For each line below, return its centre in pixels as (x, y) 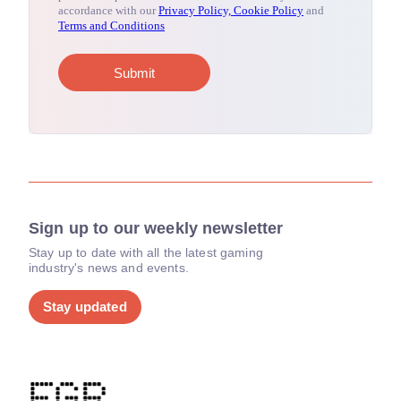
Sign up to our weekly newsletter (156, 228)
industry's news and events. (109, 268)
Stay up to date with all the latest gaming (146, 252)
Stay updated (85, 307)
